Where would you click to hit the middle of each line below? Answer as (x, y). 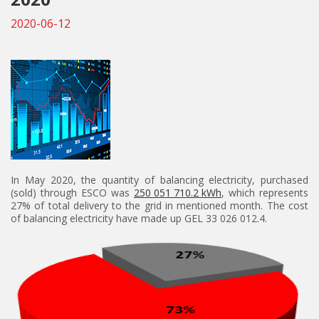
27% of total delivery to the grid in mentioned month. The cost (159, 205)
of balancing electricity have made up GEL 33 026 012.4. (139, 218)
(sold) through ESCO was (72, 193)
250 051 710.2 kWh (178, 193)
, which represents (265, 193)
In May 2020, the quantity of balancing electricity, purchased (159, 180)
